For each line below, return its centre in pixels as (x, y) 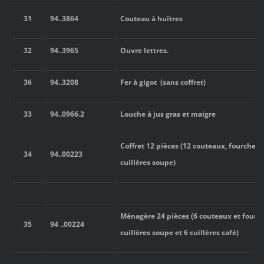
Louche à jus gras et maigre (168, 114)
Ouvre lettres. (144, 50)
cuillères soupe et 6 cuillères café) (179, 232)
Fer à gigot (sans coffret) (163, 82)
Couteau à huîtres (151, 18)
